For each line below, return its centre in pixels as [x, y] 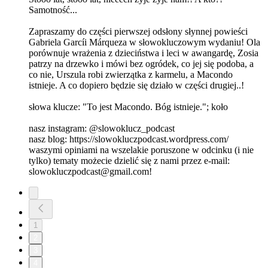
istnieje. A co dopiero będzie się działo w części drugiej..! [136, 86]
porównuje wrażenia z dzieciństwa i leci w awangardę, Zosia [144, 53]
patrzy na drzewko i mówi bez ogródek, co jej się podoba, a [141, 64]
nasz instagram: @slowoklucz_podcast [103, 129]
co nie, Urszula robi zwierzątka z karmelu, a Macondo [131, 75]
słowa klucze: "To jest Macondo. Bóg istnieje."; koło [128, 107]
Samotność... [53, 10]
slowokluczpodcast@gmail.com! [90, 172]
